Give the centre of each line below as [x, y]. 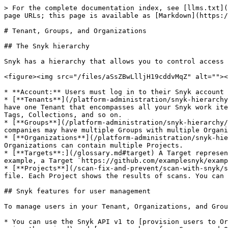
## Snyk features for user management [77, 191]
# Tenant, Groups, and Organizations [75, 31]
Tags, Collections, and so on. [63, 115]
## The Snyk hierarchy [47, 46]
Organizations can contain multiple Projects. [94, 145]
